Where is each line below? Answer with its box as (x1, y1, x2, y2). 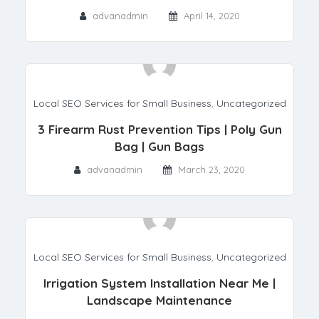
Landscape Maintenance (87, 292, 232, 308)
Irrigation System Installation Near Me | (43, 275, 276, 291)
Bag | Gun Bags (115, 138, 204, 154)
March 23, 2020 (178, 163, 245, 175)
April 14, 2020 (183, 9, 240, 21)
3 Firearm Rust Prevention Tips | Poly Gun (37, 121, 282, 137)
